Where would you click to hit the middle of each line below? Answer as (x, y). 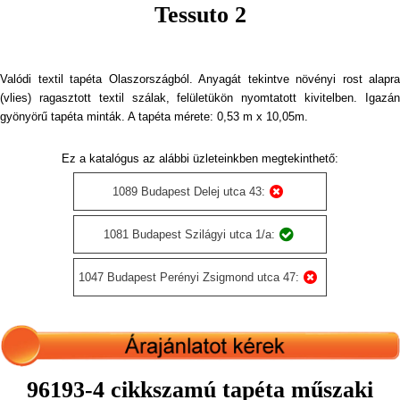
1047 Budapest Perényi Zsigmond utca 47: (189, 277)
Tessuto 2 (200, 15)
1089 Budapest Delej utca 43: (189, 192)
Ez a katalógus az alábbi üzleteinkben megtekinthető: (200, 158)
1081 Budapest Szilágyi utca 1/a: (189, 234)
